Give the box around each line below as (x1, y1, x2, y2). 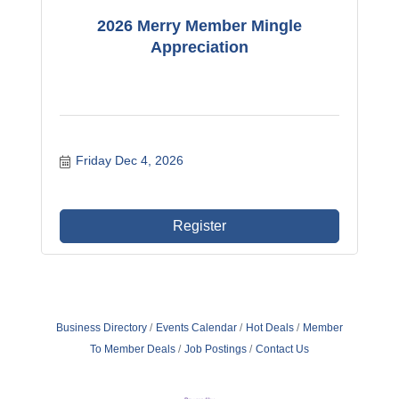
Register (172, 218, 226, 233)
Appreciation (150, 38, 248, 56)
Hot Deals (245, 322, 294, 334)
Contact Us (255, 343, 309, 355)
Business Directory (55, 322, 147, 334)
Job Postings (183, 343, 247, 355)
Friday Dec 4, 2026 (75, 153, 183, 167)
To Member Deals (89, 343, 175, 355)
